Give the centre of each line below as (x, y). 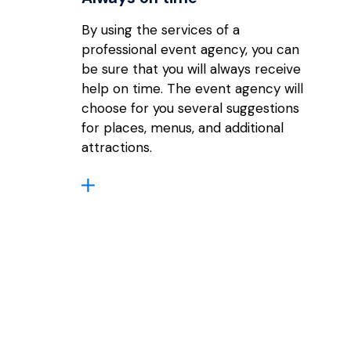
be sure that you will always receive (192, 69)
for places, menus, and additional (183, 127)
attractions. (117, 147)
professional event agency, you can (191, 49)
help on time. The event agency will (193, 88)
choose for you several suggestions (191, 108)
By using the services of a (161, 29)
